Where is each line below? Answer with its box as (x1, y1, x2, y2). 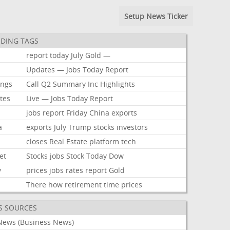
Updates (26, 65, 55, 74)
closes (26, 137, 48, 146)
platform (89, 137, 120, 146)
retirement (65, 180, 102, 189)
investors (117, 122, 148, 132)
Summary (53, 79, 86, 89)
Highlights (100, 79, 136, 89)
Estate (66, 137, 88, 146)
